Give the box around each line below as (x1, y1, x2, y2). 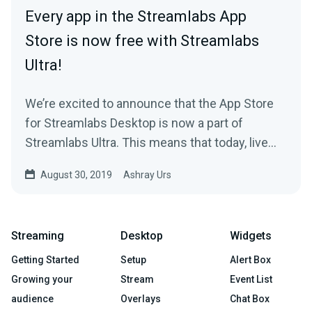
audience (11, 293, 54, 305)
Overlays (120, 293, 161, 305)
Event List (230, 274, 272, 286)
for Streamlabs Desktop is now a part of (25, 116, 243, 131)
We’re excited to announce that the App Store (25, 96, 274, 111)
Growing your (11, 274, 73, 286)
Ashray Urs (123, 169, 171, 181)
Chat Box (230, 293, 270, 305)
